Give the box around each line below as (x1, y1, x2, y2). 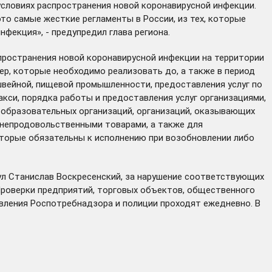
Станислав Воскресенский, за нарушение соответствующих (6, 171, 264, 182)
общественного (187, 184, 255, 195)
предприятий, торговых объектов (38, 184, 183, 195)
